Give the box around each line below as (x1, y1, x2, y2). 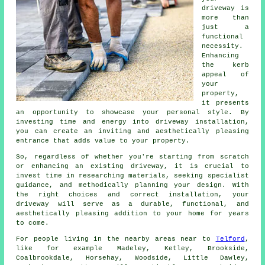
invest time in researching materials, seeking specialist (16, 172, 249, 179)
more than (202, 14, 249, 21)
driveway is (202, 4, 249, 12)
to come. (16, 219, 50, 227)
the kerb (202, 61, 249, 69)
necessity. (202, 42, 244, 50)
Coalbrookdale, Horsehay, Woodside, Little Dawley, (16, 254, 249, 261)
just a (202, 23, 249, 31)
